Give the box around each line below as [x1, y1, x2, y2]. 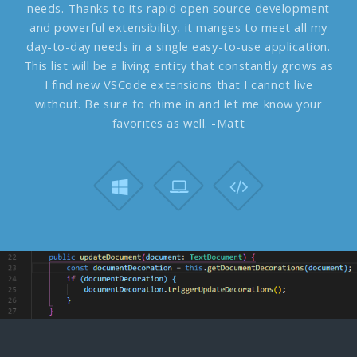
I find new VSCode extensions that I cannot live [44, 76, 313, 93]
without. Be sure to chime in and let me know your [34, 96, 323, 112]
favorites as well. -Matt [112, 115, 245, 131]
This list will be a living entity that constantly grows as [23, 57, 334, 74]
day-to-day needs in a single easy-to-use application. [26, 38, 331, 55]
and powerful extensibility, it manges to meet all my [29, 19, 328, 36]
